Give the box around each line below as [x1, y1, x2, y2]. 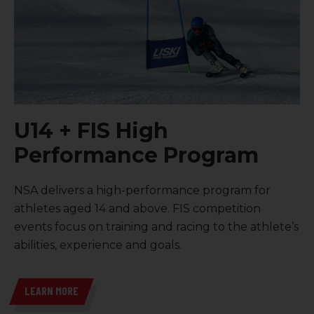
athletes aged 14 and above [14, 201, 168, 215]
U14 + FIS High [14, 117, 168, 144]
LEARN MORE [25, 284, 79, 298]
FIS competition [170, 201, 261, 215]
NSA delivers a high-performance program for [14, 183, 271, 197]
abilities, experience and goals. [14, 238, 182, 252]
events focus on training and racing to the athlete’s [14, 219, 299, 233]
